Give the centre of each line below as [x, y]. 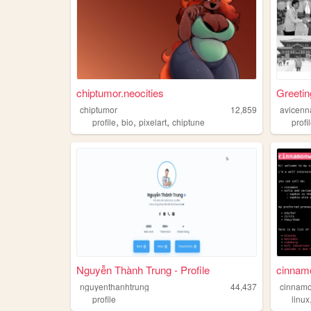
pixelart [152, 121]
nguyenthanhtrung [115, 286]
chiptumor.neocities [120, 92]
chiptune [188, 121]
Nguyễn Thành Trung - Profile [143, 269]
